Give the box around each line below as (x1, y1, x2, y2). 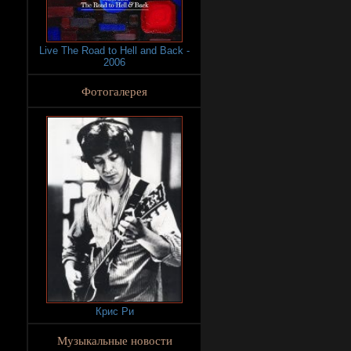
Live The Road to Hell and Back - (39, 45, 190, 56)
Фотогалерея (81, 83, 147, 99)
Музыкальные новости (56, 331, 172, 348)
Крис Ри (95, 305, 134, 317)
